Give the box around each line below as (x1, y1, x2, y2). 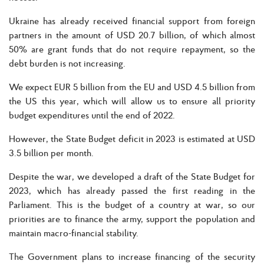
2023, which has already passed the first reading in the (9, 184, 255, 196)
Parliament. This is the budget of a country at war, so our (9, 198, 255, 210)
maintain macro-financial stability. (9, 226, 138, 239)
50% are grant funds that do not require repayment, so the (9, 42, 255, 55)
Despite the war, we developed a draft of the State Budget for (9, 170, 255, 182)
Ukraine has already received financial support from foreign (9, 14, 255, 27)
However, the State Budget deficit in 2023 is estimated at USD (9, 132, 255, 144)
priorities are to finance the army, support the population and (9, 212, 255, 225)
